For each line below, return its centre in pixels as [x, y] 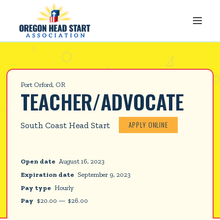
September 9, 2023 [104, 174]
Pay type [36, 187]
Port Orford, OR [43, 85]
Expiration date [48, 174]
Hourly [64, 187]
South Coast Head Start [66, 125]
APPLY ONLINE [148, 125]
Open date [38, 161]
